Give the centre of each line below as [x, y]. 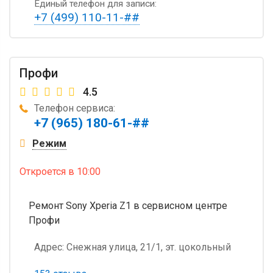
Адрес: [49, 247]
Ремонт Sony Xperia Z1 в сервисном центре [128, 205]
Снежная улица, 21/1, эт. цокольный [147, 247]
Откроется [43, 171]
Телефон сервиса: [75, 108]
